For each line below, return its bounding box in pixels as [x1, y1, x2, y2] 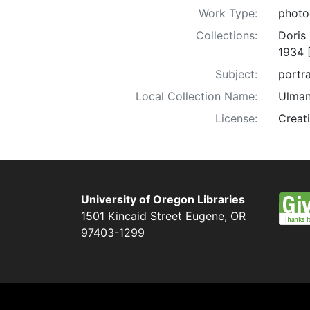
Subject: [215, 67, 257, 82]
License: [215, 111, 257, 126]
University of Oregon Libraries [81, 192, 245, 206]
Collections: [196, 28, 257, 43]
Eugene [185, 209, 224, 223]
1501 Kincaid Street [81, 209, 182, 223]
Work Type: [199, 6, 257, 21]
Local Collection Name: [136, 89, 257, 104]
